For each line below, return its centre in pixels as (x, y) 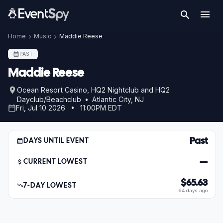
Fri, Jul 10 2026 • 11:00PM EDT (69, 108)
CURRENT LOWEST (56, 161)
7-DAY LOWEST (50, 185)
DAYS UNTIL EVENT (56, 140)
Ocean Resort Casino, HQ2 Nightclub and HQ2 (93, 90)
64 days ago (193, 190)
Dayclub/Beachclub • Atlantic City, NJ (80, 99)
